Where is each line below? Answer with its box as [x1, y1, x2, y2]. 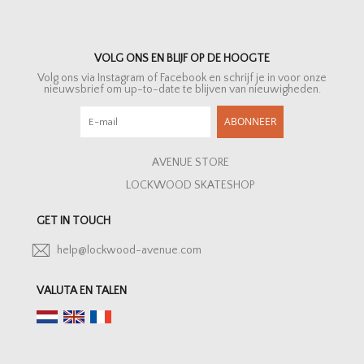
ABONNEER [224, 115, 276, 129]
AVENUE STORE [151, 156, 229, 170]
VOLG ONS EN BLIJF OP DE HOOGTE [94, 52, 270, 66]
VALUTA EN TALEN [37, 284, 127, 297]
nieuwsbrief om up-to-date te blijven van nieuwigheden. [43, 83, 321, 97]
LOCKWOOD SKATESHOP [125, 179, 255, 193]
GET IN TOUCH [37, 214, 110, 228]
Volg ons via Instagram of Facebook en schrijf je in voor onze [37, 71, 327, 85]
